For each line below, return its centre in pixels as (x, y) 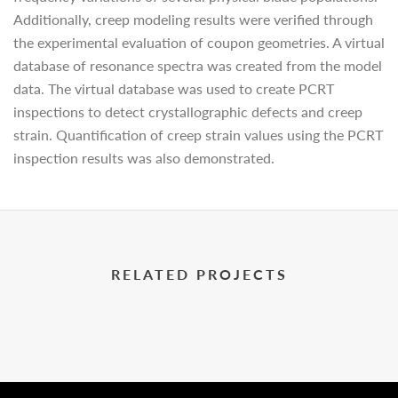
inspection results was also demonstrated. (144, 158)
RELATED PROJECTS (199, 274)
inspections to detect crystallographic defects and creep (188, 111)
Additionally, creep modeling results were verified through (193, 19)
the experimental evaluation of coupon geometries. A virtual (199, 42)
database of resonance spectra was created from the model (198, 65)
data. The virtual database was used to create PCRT (174, 88)
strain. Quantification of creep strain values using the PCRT (198, 135)
